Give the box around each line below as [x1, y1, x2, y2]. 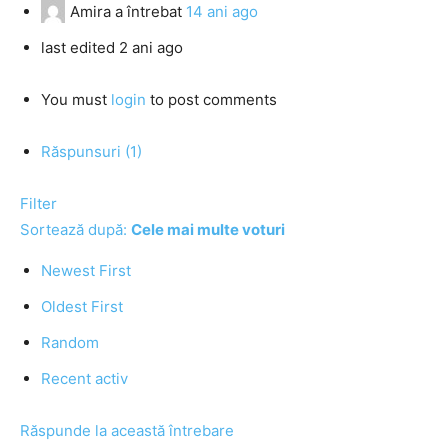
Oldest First [41, 297, 123, 316]
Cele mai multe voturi [131, 220, 285, 239]
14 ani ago [186, 2, 258, 21]
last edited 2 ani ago [41, 38, 183, 57]
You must [41, 90, 111, 109]
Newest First [41, 261, 131, 280]
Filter [20, 194, 57, 213]
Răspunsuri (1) [41, 142, 142, 161]
